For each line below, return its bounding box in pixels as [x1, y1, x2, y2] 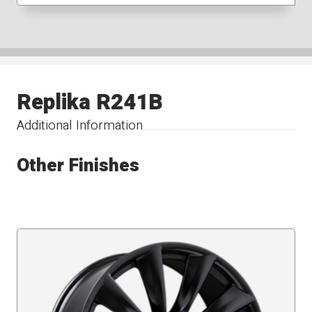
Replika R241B [17, 86, 164, 119]
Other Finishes [17, 151, 140, 179]
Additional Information [17, 116, 143, 136]
